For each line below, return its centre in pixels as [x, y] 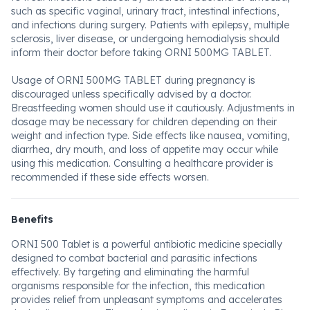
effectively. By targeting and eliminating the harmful [130, 272]
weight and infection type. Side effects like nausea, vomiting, [151, 136]
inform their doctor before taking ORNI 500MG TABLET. [141, 53]
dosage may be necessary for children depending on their [144, 122]
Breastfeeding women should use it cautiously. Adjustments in [153, 108]
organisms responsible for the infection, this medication [138, 286]
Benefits [32, 219]
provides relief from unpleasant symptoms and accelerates [147, 300]
